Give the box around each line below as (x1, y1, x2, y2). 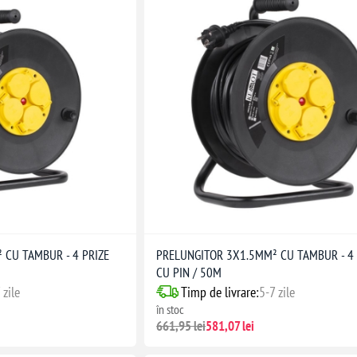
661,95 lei (156, 316, 206, 335)
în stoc (156, 300, 185, 317)
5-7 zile (259, 282, 296, 301)
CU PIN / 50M (156, 263, 222, 281)
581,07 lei (206, 316, 255, 335)
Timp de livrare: (181, 282, 260, 301)
